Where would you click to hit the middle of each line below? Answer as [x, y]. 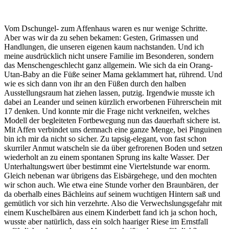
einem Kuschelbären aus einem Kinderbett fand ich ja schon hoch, [111, 212]
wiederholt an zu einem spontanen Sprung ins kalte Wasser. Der [107, 157]
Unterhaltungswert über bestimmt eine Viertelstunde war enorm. [107, 166]
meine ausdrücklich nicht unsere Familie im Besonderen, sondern [109, 56]
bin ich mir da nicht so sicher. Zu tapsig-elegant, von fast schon [105, 139]
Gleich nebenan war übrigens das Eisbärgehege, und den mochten [110, 175]
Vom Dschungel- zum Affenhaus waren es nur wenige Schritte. [106, 28]
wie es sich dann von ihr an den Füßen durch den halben [95, 83]
